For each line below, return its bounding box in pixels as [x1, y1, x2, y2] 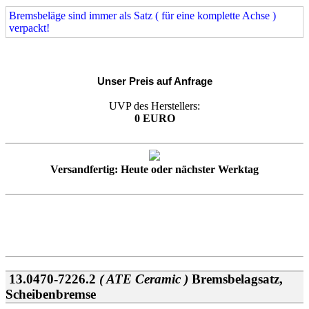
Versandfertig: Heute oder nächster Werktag [50, 163, 259, 176]
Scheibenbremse [6, 286, 96, 301]
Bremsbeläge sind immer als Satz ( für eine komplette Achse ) [9, 10, 276, 22]
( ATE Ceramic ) [96, 271, 192, 286]
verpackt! [9, 22, 50, 34]
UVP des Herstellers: [109, 100, 200, 112]
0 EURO [134, 112, 175, 125]
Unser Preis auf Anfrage [97, 75, 212, 88]
